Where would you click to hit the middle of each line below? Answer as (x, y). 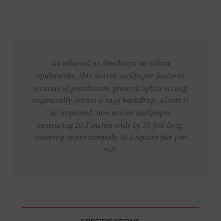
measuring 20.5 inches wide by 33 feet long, (110, 126)
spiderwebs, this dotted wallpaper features (110, 76)
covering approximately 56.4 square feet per (110, 138)
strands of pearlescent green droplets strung (110, 89)
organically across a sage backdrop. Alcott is (110, 101)
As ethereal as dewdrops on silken (110, 64)
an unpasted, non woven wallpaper (110, 113)
